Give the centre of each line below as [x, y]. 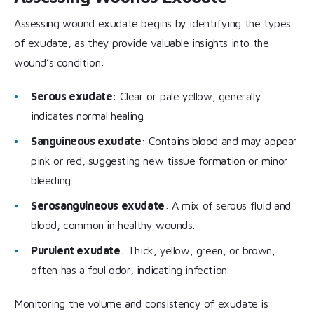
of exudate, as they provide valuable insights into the [142, 43]
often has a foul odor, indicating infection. [130, 270]
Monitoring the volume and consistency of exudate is [141, 304]
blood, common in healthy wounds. [113, 225]
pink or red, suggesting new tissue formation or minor [159, 161]
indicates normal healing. [88, 116]
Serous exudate [72, 96]
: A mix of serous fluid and [228, 206]
